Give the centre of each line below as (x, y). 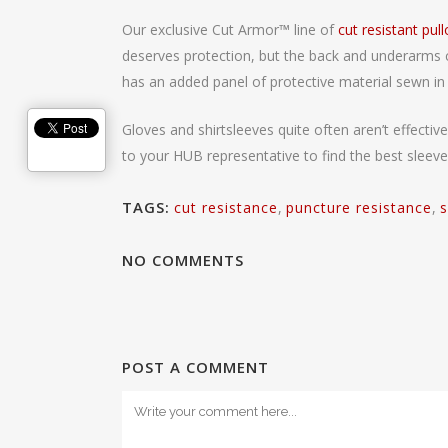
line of (314, 29)
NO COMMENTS (183, 259)
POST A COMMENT (195, 366)
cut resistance (226, 207)
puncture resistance (359, 207)
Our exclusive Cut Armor (200, 29)
